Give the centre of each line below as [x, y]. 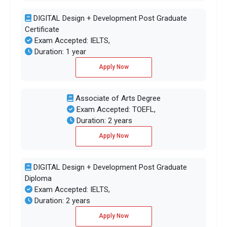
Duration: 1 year [59, 51]
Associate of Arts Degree [117, 98]
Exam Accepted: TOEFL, [115, 109]
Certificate [42, 29]
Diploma [38, 178]
